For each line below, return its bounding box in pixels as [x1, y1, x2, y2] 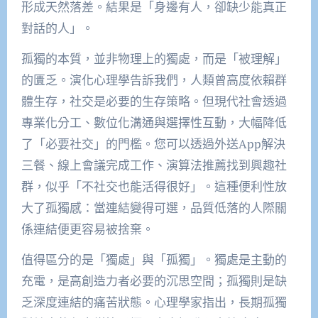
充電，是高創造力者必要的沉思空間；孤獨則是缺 [21, 272, 287, 289]
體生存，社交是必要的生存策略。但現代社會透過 [21, 92, 287, 109]
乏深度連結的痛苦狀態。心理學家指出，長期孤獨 [21, 293, 287, 310]
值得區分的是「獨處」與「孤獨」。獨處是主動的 [21, 251, 287, 268]
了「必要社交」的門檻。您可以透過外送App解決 [21, 135, 285, 152]
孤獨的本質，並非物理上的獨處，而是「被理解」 [21, 50, 287, 67]
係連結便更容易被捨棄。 [21, 220, 154, 237]
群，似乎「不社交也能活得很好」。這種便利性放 [21, 177, 287, 194]
